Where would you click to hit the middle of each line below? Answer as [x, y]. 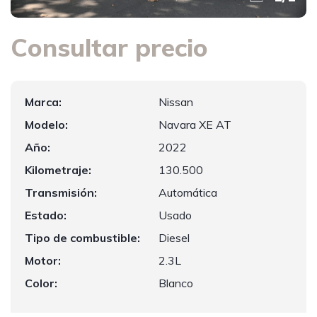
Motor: [43, 260]
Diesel [174, 238]
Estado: [46, 215]
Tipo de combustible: [82, 238]
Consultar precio [109, 47]
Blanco [176, 283]
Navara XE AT [195, 125]
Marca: [43, 102]
